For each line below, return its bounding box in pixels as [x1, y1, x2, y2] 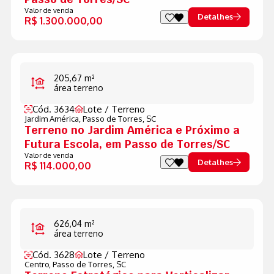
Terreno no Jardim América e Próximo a [24, 123, 240, 138]
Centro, [24, 259, 53, 269]
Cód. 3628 [32, 248, 75, 261]
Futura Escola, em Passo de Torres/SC [24, 137, 230, 152]
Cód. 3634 [32, 103, 75, 116]
